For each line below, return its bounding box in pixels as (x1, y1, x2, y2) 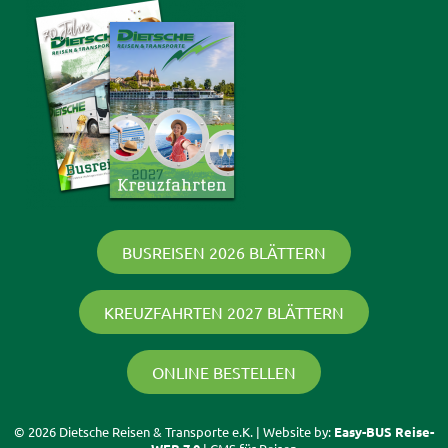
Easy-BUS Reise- (334, 423, 434, 441)
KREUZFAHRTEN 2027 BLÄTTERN (104, 302, 344, 323)
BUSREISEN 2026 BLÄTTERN (122, 242, 326, 263)
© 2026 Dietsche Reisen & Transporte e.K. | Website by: (14, 423, 334, 441)
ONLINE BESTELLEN (152, 362, 296, 383)
